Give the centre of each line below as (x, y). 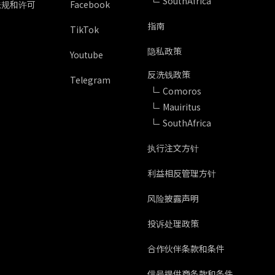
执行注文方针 (173, 148)
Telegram (91, 80)
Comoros (182, 91)
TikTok (85, 29)
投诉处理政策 (173, 223)
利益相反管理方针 (182, 173)
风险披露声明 (173, 198)
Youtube (87, 55)
